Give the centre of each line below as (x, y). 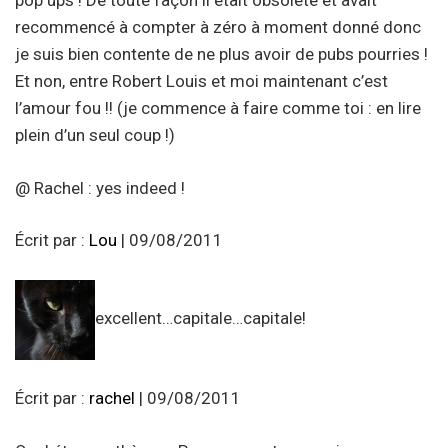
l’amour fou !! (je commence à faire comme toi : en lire (218, 108)
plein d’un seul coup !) (95, 135)
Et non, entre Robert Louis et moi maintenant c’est (201, 81)
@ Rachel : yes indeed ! (100, 187)
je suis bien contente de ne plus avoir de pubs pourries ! (221, 54)
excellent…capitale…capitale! (200, 318)
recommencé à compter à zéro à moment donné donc (218, 27)
